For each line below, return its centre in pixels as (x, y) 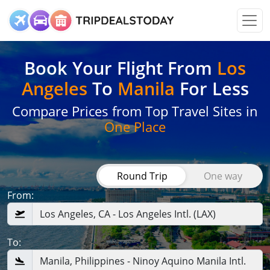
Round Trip (142, 176)
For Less (212, 88)
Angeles (54, 88)
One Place (135, 127)
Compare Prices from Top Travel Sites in (135, 111)
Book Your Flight (96, 68)
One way (223, 176)
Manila (146, 88)
